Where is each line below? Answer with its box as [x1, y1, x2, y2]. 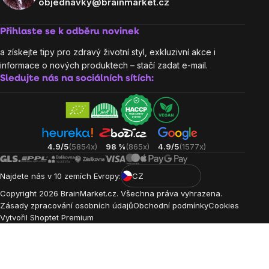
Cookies [208, 201, 239, 211]
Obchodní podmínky [133, 201, 208, 211]
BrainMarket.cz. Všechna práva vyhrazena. [58, 189, 222, 199]
